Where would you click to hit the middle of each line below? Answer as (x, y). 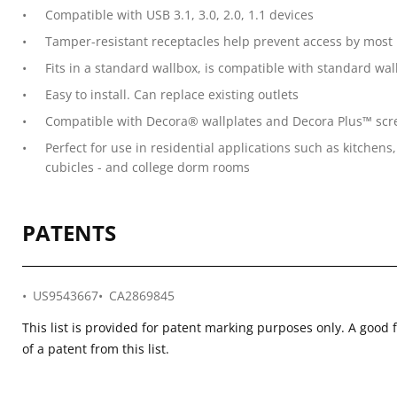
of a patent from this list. (96, 349)
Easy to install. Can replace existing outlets (172, 94)
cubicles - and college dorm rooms (148, 167)
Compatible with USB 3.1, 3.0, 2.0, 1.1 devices (179, 15)
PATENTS (69, 233)
